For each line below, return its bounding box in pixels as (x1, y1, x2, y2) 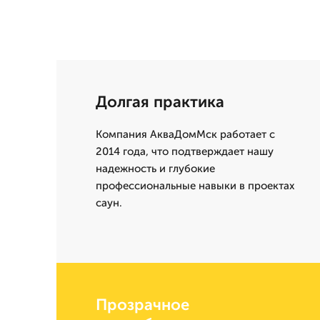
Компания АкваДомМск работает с (96, 128, 275, 141)
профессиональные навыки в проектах (96, 179, 294, 193)
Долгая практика (96, 92, 224, 112)
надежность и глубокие (96, 162, 215, 176)
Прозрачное (96, 295, 189, 315)
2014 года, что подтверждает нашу (96, 145, 274, 159)
